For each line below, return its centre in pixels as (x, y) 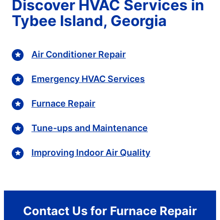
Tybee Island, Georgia (89, 20)
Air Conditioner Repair (79, 55)
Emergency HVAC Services (88, 79)
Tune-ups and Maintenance (90, 128)
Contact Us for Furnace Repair (110, 211)
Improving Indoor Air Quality (91, 153)
